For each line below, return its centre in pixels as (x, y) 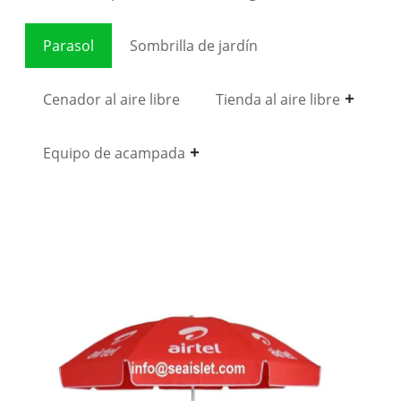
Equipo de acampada (114, 153)
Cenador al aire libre (111, 99)
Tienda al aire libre (277, 99)
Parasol (68, 45)
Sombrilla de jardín (193, 45)
